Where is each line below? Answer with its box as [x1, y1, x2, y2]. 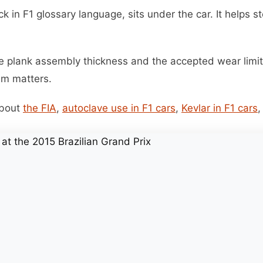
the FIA [23, 102, 56, 114]
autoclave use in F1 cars [62, 102, 176, 114]
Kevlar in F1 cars [181, 102, 258, 114]
